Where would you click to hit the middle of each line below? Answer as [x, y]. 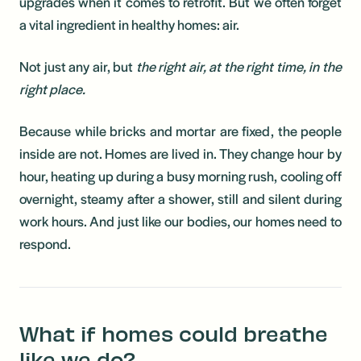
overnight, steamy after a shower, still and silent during [180, 198]
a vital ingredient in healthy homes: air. [129, 24]
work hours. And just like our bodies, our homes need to [180, 220]
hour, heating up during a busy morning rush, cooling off [180, 175]
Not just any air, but [78, 66]
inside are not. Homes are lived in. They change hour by [180, 153]
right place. [52, 88]
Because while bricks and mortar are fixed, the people [180, 130]
